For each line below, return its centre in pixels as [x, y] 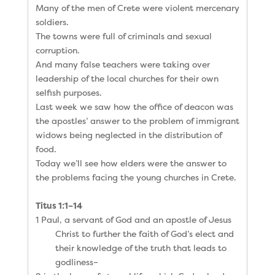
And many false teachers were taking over [122, 64]
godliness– [76, 261]
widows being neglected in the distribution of [129, 134]
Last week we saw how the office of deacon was [134, 106]
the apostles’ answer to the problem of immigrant [137, 120]
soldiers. [52, 21]
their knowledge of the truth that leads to [141, 247]
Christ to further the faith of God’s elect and [144, 233]
